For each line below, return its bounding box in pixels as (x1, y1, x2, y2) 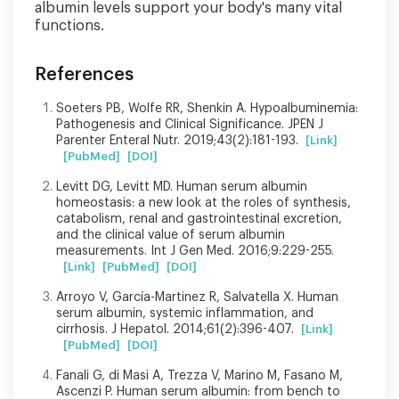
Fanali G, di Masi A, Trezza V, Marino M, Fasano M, (56, 369, 343, 382)
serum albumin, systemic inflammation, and (56, 306, 313, 320)
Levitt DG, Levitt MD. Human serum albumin (56, 180, 307, 193)
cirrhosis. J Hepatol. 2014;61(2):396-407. (56, 322, 294, 336)
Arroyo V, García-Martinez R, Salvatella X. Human (56, 290, 338, 304)
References (35, 65, 134, 84)
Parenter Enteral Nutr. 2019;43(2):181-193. (56, 134, 298, 147)
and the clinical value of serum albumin (56, 228, 285, 241)
